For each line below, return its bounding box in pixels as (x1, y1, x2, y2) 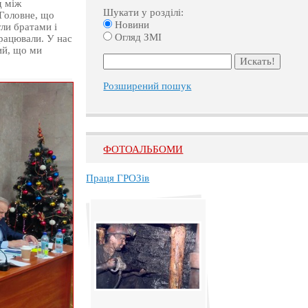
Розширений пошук (103, 80, 192, 91)
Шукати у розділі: (103, 6, 184, 18)
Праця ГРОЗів (86, 173, 150, 184)
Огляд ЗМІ (112, 31, 162, 43)
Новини (112, 19, 150, 30)
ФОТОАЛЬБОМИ (103, 143, 184, 155)
